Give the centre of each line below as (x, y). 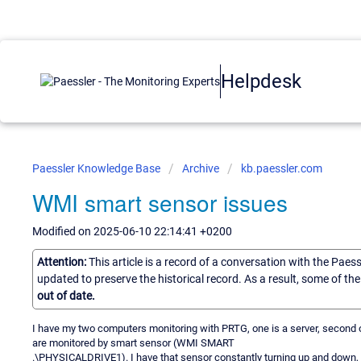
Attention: (63, 261)
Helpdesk (261, 81)
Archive (201, 168)
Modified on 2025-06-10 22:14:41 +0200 (132, 231)
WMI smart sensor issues (160, 202)
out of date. (66, 295)
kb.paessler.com (282, 168)
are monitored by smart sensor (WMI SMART (133, 342)
